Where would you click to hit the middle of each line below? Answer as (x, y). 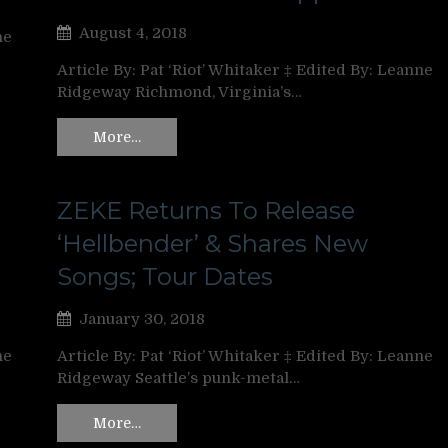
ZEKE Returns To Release (206, 210)
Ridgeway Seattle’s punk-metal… (178, 377)
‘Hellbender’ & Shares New (212, 243)
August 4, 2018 (133, 33)
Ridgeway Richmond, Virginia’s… (179, 92)
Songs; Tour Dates (165, 276)
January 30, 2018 (142, 318)
